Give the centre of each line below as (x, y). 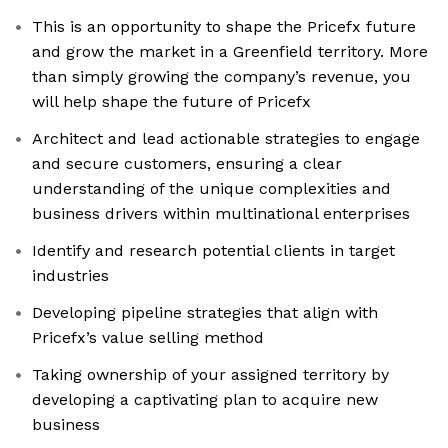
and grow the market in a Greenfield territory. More (230, 52)
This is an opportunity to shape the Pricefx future (224, 27)
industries (70, 276)
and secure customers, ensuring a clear (187, 164)
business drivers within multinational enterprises (221, 214)
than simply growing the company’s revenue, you (221, 77)
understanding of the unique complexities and (211, 189)
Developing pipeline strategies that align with (205, 313)
